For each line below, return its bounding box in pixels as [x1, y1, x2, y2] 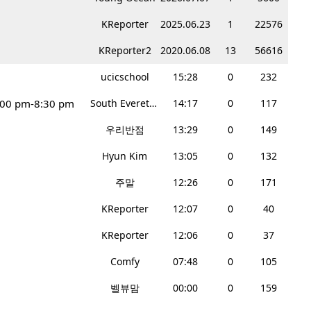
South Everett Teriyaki [149, 96, 157, 110]
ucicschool [100, 70, 149, 84]
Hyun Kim [102, 149, 147, 163]
